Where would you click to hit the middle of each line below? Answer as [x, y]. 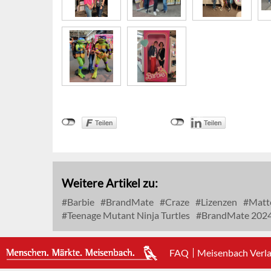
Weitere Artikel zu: [110, 183]
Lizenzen [218, 202]
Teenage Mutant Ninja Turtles [128, 215]
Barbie [80, 202]
